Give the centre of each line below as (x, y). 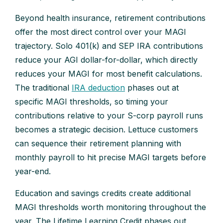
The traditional (43, 88)
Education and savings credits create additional (103, 193)
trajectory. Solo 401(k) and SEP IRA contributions (109, 46)
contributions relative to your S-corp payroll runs (109, 116)
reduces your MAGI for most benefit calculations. (109, 74)
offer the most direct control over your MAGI (101, 32)
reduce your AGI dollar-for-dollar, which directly (106, 60)
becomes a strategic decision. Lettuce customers (107, 130)
